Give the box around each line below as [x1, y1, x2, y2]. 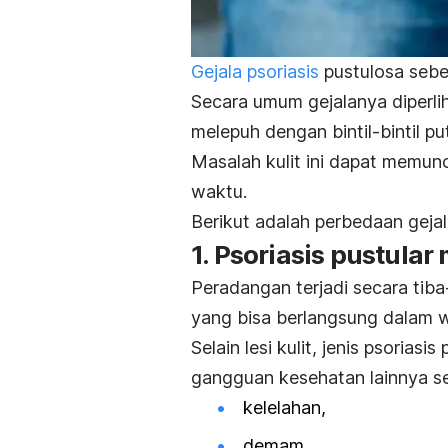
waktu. [191, 181, 247, 203]
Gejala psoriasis [191, 61, 319, 83]
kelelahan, [243, 397, 326, 419]
